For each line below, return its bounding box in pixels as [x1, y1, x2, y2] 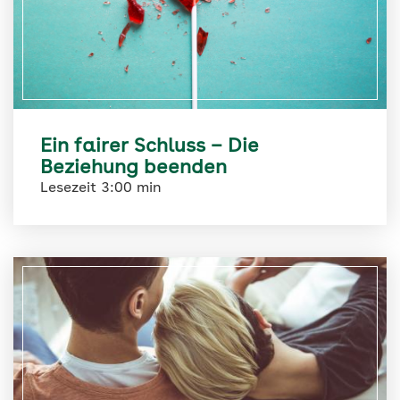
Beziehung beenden [40, 158, 227, 179]
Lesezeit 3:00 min [40, 181, 162, 196]
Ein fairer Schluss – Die [40, 137, 259, 157]
